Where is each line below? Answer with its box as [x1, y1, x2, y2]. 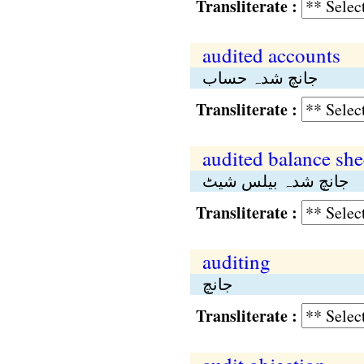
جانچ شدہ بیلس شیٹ [201, 170, 349, 192]
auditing [201, 248, 271, 275]
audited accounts [201, 41, 340, 68]
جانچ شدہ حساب [201, 67, 318, 89]
